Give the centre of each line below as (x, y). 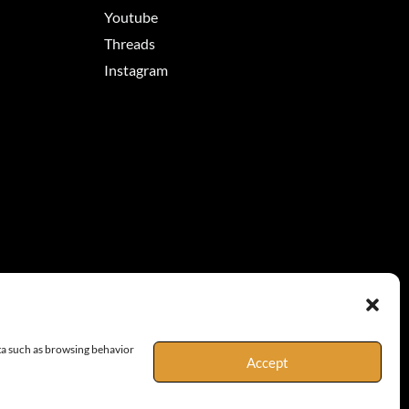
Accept (267, 362)
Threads (129, 43)
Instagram (136, 69)
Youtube (131, 16)
